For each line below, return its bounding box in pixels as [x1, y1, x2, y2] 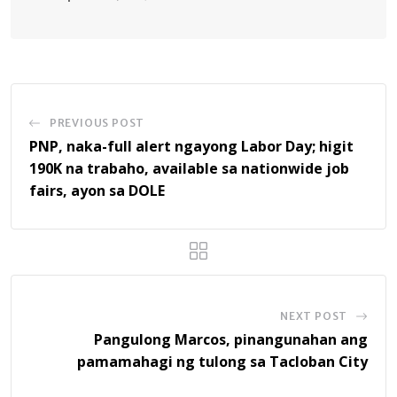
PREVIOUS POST [49, 116, 145, 130]
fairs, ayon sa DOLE [29, 181, 165, 201]
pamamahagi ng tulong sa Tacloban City [77, 352, 368, 372]
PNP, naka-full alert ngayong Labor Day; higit [29, 136, 354, 157]
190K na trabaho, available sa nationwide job [29, 159, 349, 179]
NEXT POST [279, 309, 348, 323]
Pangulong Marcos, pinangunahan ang [94, 330, 368, 350]
